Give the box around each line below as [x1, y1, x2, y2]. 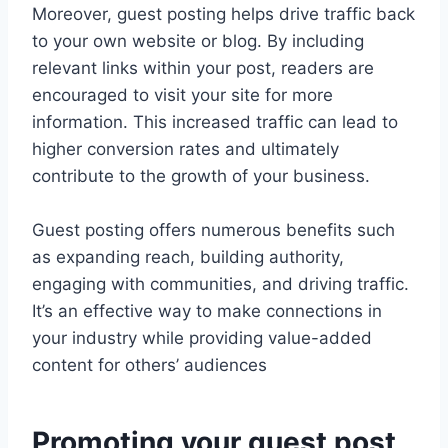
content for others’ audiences [32, 355, 267, 376]
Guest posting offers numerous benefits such [32, 220, 395, 241]
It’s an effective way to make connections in [32, 301, 382, 322]
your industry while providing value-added [32, 328, 372, 349]
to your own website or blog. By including [32, 31, 364, 52]
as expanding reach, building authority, [32, 247, 344, 268]
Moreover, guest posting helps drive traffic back [32, 4, 415, 25]
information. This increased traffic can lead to [32, 112, 398, 133]
